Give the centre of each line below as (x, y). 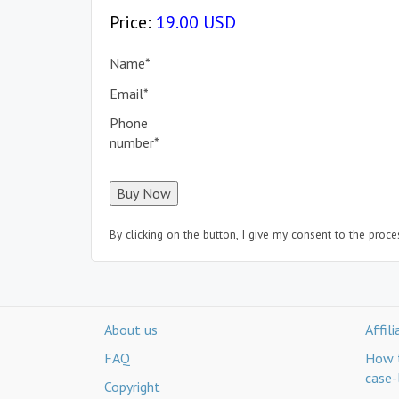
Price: (130, 22)
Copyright (132, 387)
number (132, 142)
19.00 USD (194, 22)
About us (131, 330)
